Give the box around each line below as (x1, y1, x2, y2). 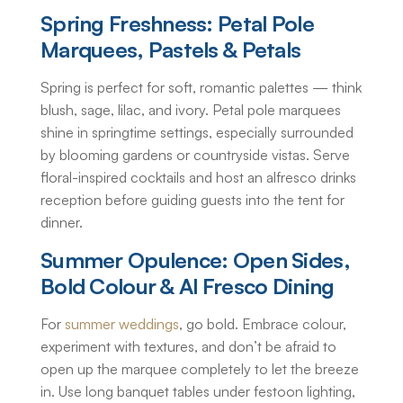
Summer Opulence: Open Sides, (40, 246, 350, 274)
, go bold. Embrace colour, (179, 315, 346, 334)
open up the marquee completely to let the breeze (40, 360, 359, 379)
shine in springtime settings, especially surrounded (40, 123, 354, 142)
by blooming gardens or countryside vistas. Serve (40, 146, 350, 165)
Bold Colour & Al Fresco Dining (40, 273, 335, 300)
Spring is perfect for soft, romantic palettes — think (40, 78, 362, 97)
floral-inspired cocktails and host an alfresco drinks (40, 168, 356, 187)
